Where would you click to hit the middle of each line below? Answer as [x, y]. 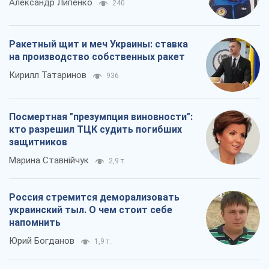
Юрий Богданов [42, 240]
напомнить [35, 222]
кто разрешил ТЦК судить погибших [95, 129]
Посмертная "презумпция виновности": [101, 116]
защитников [38, 142]
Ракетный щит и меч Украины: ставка [98, 44]
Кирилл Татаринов [48, 75]
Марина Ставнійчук [49, 160]
